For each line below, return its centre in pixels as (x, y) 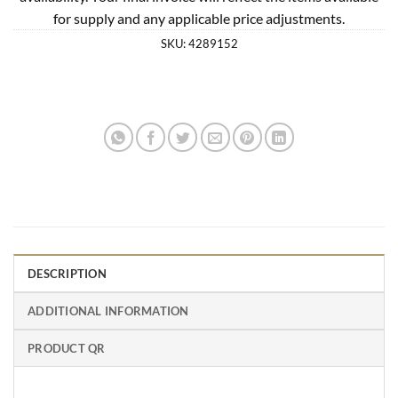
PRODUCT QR (67, 348)
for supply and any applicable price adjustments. (199, 18)
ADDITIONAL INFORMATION (108, 310)
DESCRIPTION (67, 273)
